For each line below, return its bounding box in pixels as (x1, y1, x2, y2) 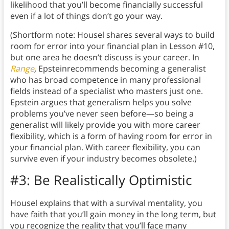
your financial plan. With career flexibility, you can (10, 142, 200, 153)
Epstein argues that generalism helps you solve (10, 97, 192, 108)
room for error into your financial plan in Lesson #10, (10, 40, 215, 52)
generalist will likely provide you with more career (10, 119, 200, 131)
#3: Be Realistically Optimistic (10, 171, 192, 190)
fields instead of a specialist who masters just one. (10, 85, 203, 97)
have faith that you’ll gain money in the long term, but (10, 209, 216, 220)
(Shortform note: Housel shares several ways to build (10, 29, 215, 41)
